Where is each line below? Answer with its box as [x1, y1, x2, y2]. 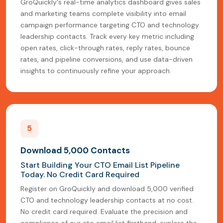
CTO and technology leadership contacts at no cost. [20, 196, 194, 205]
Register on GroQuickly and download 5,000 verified [20, 184, 194, 194]
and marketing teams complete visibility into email [20, 9, 186, 18]
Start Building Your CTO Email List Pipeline [20, 160, 180, 171]
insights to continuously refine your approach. [20, 66, 171, 76]
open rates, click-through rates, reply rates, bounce [20, 43, 190, 53]
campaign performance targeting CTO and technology [20, 20, 199, 30]
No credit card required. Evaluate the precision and [20, 207, 188, 217]
